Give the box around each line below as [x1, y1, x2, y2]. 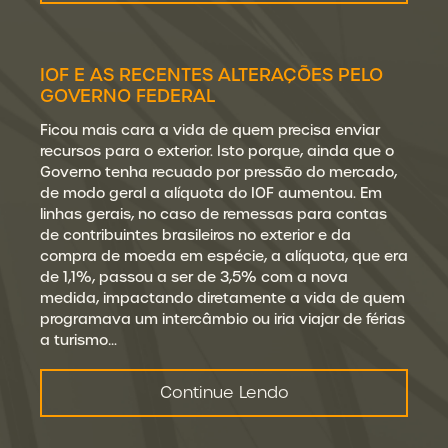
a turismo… [40, 331, 117, 349]
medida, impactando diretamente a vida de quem [40, 289, 405, 307]
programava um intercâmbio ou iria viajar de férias [40, 310, 405, 328]
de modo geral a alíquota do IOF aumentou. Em [40, 184, 382, 202]
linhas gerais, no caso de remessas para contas [40, 205, 387, 223]
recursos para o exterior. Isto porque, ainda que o [40, 142, 394, 160]
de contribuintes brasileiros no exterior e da [40, 226, 351, 244]
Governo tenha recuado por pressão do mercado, [40, 163, 397, 181]
